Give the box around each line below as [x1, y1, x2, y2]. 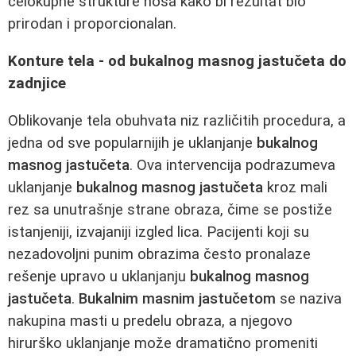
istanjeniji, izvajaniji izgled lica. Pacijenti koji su [8, 222, 309, 241]
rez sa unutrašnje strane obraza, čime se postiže [8, 200, 332, 219]
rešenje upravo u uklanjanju [8, 267, 190, 285]
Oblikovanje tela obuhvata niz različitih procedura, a [8, 111, 346, 130]
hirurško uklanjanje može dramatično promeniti [8, 334, 318, 352]
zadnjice [8, 74, 66, 92]
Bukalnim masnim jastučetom [79, 289, 276, 308]
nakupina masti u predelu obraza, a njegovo [8, 311, 292, 330]
